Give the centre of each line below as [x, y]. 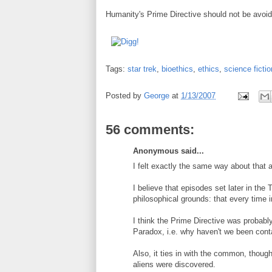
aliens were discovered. [174, 264]
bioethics [177, 69]
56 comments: [150, 130]
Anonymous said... [168, 151]
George [157, 96]
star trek [142, 69]
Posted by [125, 96]
